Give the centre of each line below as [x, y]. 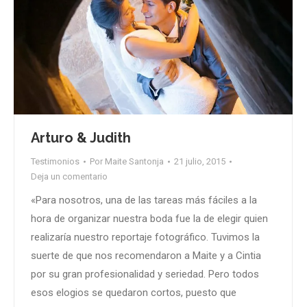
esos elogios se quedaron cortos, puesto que [134, 293]
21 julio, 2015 [200, 162]
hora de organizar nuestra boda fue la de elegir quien [149, 219]
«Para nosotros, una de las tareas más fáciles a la [144, 200]
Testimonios [55, 162]
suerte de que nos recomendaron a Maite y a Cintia [146, 256]
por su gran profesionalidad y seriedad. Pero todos [145, 274]
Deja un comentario [69, 177]
